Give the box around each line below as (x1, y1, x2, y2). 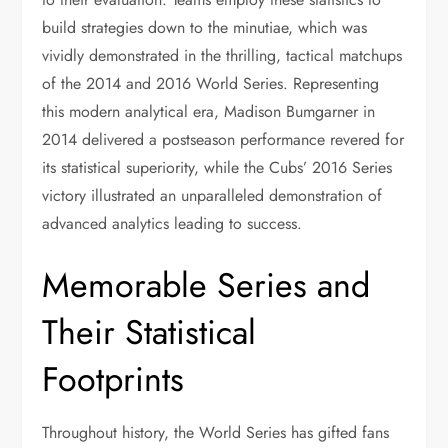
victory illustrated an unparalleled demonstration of (42, 184, 383, 207)
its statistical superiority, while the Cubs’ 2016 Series (42, 156, 393, 179)
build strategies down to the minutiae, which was (42, 16, 368, 39)
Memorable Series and (42, 261, 371, 310)
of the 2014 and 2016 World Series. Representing (42, 72, 380, 95)
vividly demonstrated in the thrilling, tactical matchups (42, 44, 403, 67)
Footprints (42, 355, 185, 404)
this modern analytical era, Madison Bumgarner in (42, 100, 376, 123)
